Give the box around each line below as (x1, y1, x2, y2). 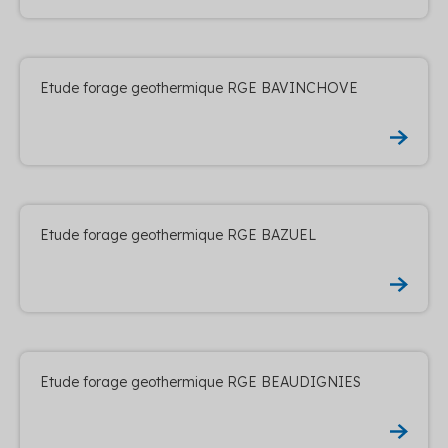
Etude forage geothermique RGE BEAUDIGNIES (40, 372, 361, 391)
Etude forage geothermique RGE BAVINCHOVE (40, 78, 358, 97)
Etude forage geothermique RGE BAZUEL (40, 225, 316, 244)
